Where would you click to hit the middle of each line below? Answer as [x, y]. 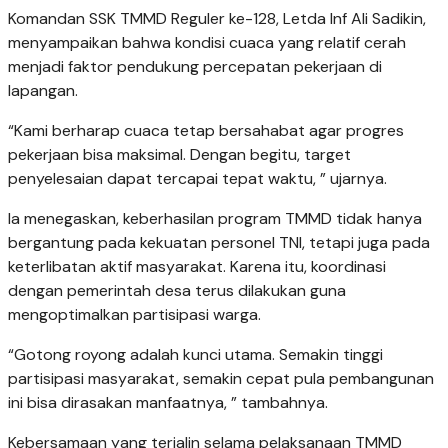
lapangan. [43, 90]
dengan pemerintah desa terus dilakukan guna [177, 290]
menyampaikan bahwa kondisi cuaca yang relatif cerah [207, 42]
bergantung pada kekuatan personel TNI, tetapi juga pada [219, 242]
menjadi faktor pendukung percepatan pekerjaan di [195, 66]
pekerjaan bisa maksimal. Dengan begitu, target [179, 154]
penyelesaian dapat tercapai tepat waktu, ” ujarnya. [197, 178]
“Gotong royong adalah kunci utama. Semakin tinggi [195, 354]
